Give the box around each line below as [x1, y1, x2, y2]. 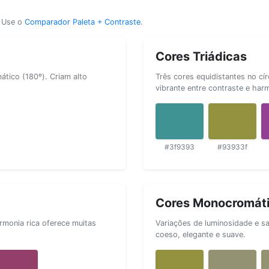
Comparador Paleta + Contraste [25, 17, 141, 26]
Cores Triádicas [156, 49, 247, 64]
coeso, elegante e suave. [156, 229, 246, 239]
